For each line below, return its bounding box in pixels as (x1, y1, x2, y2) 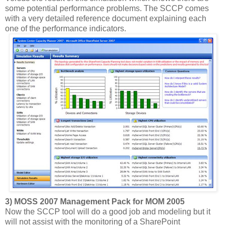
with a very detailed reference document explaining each (5, 14, 206, 23)
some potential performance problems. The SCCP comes (5, 4, 209, 13)
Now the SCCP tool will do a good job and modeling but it (5, 207, 210, 216)
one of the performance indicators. (5, 24, 126, 33)
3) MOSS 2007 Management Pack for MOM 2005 (5, 197, 185, 206)
